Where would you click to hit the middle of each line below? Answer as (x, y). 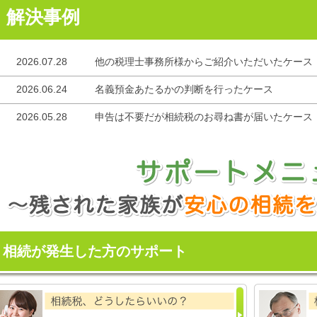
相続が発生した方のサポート (95, 251)
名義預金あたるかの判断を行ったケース (184, 89)
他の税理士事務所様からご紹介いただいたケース (204, 61)
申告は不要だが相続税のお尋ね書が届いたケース (204, 116)
